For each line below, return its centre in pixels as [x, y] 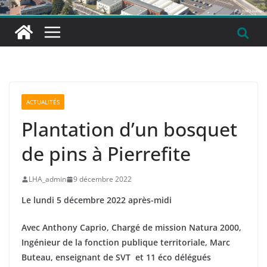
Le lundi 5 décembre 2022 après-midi [97, 200]
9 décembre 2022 [103, 179]
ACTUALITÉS [43, 102]
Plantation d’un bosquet [129, 129]
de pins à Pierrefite [106, 153]
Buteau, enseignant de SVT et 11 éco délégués [116, 257]
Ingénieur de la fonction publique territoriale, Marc [126, 242]
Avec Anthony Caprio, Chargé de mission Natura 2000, [133, 227]
